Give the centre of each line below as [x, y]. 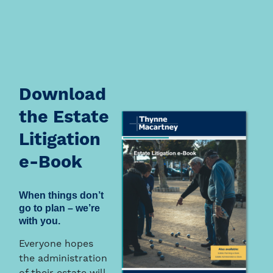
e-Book [51, 163]
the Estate [64, 118]
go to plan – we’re [60, 208]
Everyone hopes [56, 245]
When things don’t [62, 196]
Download [63, 96]
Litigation [60, 141]
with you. [40, 221]
